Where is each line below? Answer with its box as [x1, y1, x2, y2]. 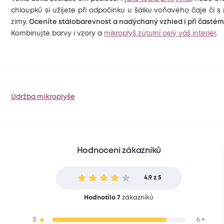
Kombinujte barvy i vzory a [11, 30, 104, 37]
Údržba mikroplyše [11, 93, 75, 100]
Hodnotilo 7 [84, 195, 121, 201]
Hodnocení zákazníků [76, 147, 161, 154]
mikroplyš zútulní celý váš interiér [104, 30, 216, 37]
